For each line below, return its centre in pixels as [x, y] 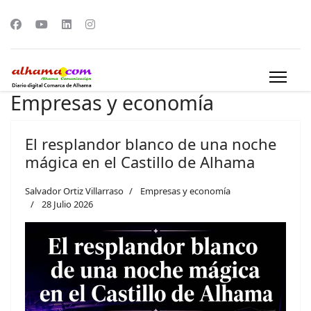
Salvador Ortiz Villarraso [74, 191]
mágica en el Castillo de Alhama [140, 162]
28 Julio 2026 [67, 204]
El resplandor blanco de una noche [151, 144]
